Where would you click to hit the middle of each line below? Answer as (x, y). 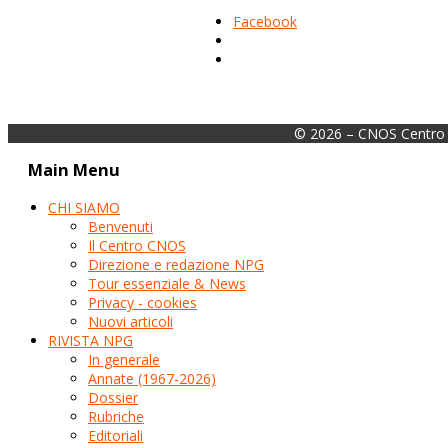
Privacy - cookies (142, 302)
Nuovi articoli (130, 321)
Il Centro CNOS (137, 245)
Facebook (265, 21)
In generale (124, 359)
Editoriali (115, 435)
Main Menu (74, 170)
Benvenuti (120, 226)
